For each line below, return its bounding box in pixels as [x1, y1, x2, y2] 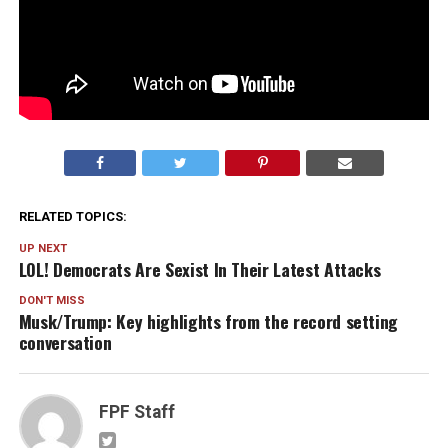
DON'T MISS [18, 293, 85, 307]
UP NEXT [18, 241, 67, 255]
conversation [18, 328, 112, 355]
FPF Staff [98, 401, 175, 422]
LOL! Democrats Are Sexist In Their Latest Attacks [18, 255, 381, 282]
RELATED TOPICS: [18, 208, 127, 224]
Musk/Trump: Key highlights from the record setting [18, 307, 399, 334]
